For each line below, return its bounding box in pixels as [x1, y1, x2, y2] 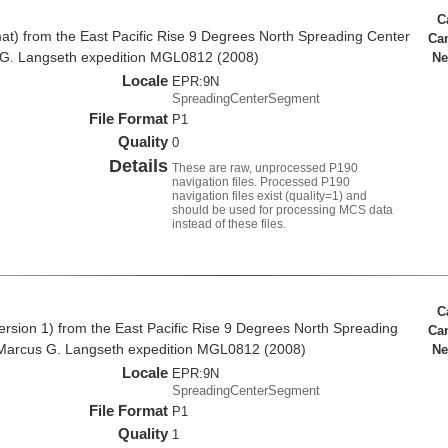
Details [109, 156, 169, 177]
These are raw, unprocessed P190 [172, 161, 359, 176]
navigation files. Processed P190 [172, 175, 351, 190]
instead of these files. [172, 217, 287, 232]
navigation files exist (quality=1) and [172, 189, 368, 204]
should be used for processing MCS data [172, 203, 394, 218]
